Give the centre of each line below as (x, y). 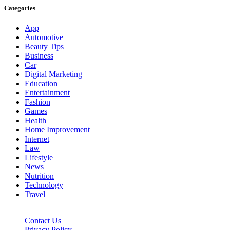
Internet (37, 139)
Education (41, 83)
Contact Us (43, 220)
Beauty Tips (44, 46)
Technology (44, 185)
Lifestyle (39, 157)
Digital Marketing (53, 74)
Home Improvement (57, 129)
